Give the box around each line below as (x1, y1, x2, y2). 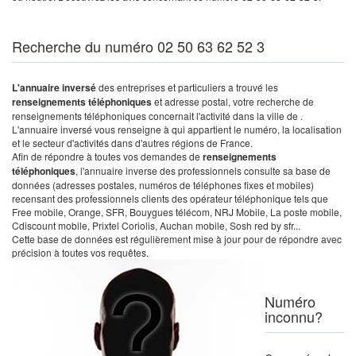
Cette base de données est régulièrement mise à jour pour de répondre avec (12, 232, 342, 246)
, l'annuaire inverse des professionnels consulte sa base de (75, 164, 331, 177)
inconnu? (265, 306, 323, 327)
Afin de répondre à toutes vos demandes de (12, 149, 203, 163)
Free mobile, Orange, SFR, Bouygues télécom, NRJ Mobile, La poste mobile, (12, 205, 342, 219)
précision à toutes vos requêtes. (12, 246, 149, 259)
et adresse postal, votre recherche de (152, 95, 314, 108)
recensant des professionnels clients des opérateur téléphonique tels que (12, 192, 328, 205)
